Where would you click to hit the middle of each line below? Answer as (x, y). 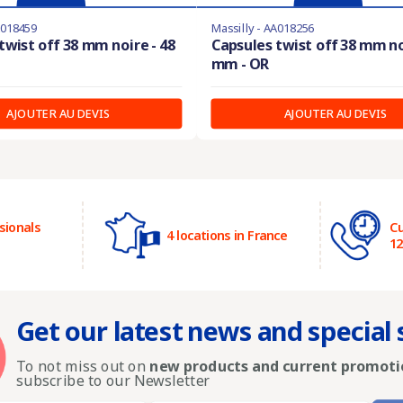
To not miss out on (83, 366)
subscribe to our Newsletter (113, 381)
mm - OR (240, 64)
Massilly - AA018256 (263, 28)
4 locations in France (227, 235)
